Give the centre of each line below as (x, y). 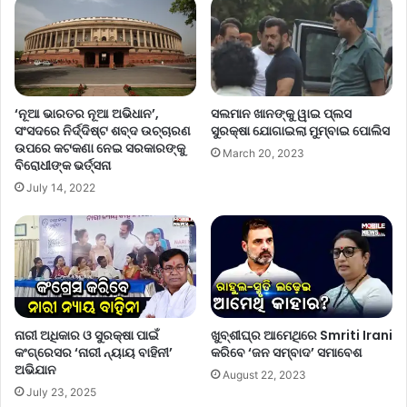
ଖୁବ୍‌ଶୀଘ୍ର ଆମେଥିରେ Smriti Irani (302, 335)
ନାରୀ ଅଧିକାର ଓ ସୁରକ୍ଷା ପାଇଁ (87, 335)
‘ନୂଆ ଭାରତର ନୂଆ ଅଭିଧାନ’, (87, 114)
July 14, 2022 (61, 188)
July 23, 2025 (61, 392)
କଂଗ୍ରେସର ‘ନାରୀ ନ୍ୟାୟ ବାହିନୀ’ (94, 352)
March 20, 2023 (263, 154)
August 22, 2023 (264, 374)
